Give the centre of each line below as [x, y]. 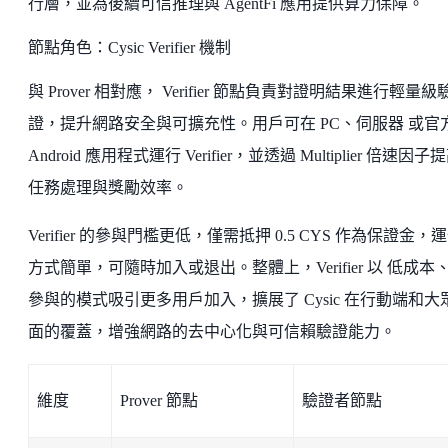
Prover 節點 [159, 400]
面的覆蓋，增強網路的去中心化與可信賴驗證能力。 [212, 331]
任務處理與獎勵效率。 [108, 187]
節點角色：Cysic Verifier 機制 [129, 47]
